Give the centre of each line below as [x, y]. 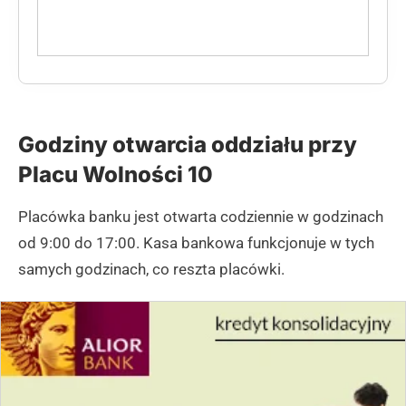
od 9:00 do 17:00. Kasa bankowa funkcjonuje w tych [196, 243]
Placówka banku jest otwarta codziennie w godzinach [201, 217]
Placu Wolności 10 [116, 175]
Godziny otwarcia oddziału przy [188, 145]
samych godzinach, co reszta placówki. [151, 270]
